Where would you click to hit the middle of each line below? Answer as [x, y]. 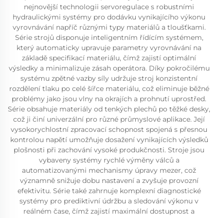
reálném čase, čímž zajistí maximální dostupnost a [109, 211]
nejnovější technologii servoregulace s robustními [109, 7]
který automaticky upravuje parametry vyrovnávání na [109, 48]
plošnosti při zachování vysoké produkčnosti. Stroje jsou [109, 150]
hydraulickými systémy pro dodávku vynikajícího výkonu [109, 17]
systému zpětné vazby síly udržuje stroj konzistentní [109, 78]
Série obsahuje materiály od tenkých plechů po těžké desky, [109, 109]
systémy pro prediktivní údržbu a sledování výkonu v [109, 201]
